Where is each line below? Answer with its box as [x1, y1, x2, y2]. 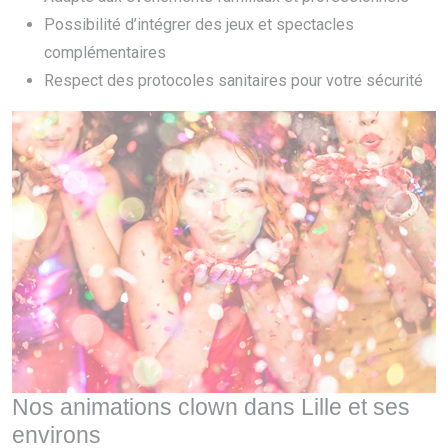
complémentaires [44, 43, 166, 62]
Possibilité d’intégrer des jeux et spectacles [44, 15, 354, 34]
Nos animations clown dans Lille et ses [12, 394, 410, 421]
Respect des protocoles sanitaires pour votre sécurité [44, 71, 423, 90]
